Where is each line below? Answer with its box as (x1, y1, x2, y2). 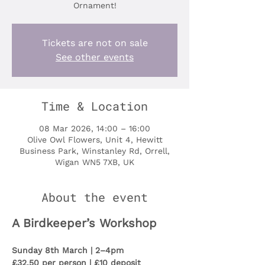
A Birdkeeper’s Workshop (12, 216, 157, 231)
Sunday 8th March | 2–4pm (12, 245, 124, 256)
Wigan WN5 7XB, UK (55, 157, 134, 167)
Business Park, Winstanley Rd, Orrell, (20, 146, 170, 156)
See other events (56, 51, 134, 63)
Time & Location (41, 98, 148, 114)
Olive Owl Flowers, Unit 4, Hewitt (27, 135, 163, 145)
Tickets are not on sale (41, 37, 148, 49)
